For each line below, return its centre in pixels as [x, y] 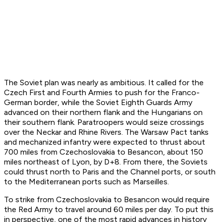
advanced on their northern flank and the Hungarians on [103, 112]
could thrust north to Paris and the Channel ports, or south [110, 172]
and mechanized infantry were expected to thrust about [105, 142]
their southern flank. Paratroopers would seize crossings [104, 122]
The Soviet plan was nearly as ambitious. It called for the [104, 83]
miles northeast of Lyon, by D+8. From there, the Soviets [106, 162]
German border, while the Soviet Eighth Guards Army [98, 103]
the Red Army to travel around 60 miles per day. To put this [109, 210]
